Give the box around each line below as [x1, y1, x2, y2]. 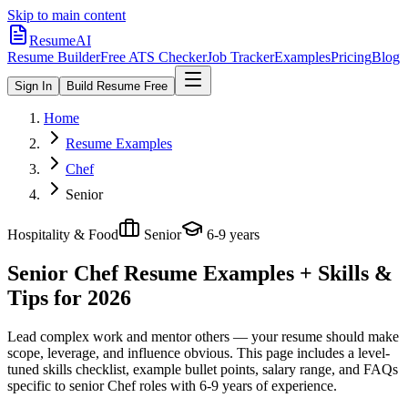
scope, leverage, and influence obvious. [7, 344, 233, 361]
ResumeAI [29, 33, 91, 48]
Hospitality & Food [7, 227, 118, 242]
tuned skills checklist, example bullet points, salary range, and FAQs [7, 361, 398, 377]
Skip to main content [7, 7, 126, 23]
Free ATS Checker [100, 49, 207, 65]
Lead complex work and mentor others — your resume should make [7, 328, 399, 344]
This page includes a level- [233, 344, 390, 361]
